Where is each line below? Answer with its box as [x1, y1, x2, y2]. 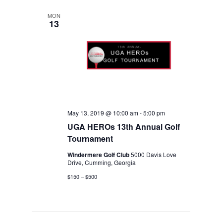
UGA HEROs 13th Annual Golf [67, 121, 180, 133]
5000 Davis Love [131, 150, 177, 159]
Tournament [67, 133, 113, 145]
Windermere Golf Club [67, 150, 131, 160]
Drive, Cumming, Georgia [67, 158, 136, 167]
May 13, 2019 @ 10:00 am [67, 109, 139, 117]
